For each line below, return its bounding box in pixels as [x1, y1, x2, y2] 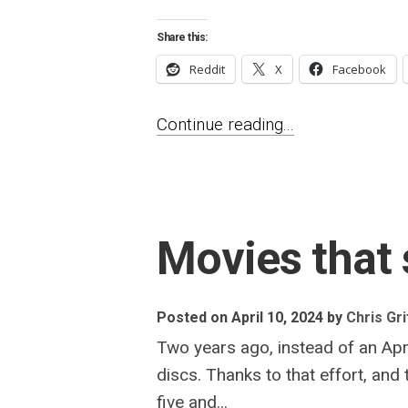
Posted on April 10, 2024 [157, 309, 323, 326]
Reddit [189, 61, 225, 77]
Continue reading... [157, 114, 294, 135]
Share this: [157, 31, 208, 44]
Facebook [332, 61, 386, 77]
